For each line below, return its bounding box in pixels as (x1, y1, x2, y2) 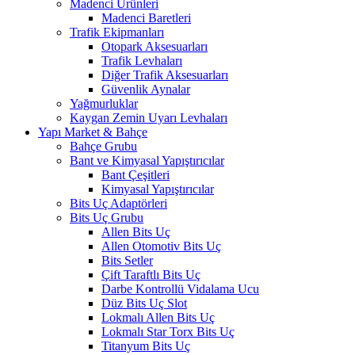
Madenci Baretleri (101, 10, 191, 25)
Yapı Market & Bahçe (38, 124, 147, 139)
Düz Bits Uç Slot (101, 296, 187, 310)
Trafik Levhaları (101, 53, 182, 67)
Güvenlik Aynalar (101, 82, 190, 96)
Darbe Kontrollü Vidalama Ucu (101, 281, 259, 296)
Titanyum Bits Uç (101, 338, 190, 353)
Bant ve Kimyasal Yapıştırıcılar (70, 153, 224, 167)
